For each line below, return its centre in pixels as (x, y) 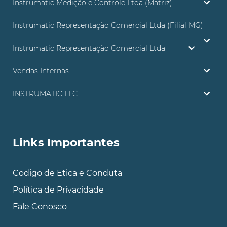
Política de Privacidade (58, 190)
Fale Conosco (40, 206)
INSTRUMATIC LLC (45, 93)
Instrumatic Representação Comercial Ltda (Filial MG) (108, 25)
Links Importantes (66, 142)
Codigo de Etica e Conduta (67, 173)
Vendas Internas (41, 71)
